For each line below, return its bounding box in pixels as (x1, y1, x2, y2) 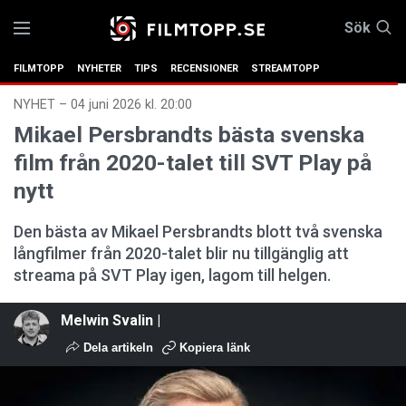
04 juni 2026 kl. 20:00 (71, 97, 192, 112)
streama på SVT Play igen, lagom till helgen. (14, 266, 331, 285)
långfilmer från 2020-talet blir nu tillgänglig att (14, 244, 349, 263)
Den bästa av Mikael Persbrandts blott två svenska (14, 222, 382, 241)
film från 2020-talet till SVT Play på (14, 150, 372, 176)
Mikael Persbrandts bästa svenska (14, 121, 364, 148)
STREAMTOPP (251, 63, 320, 74)
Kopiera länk (179, 341, 250, 354)
